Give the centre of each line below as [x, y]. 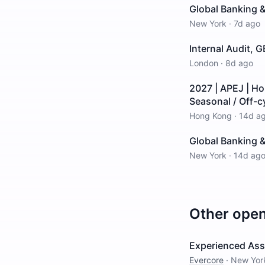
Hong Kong [211, 116]
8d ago [239, 63]
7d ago [247, 23]
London [204, 63]
